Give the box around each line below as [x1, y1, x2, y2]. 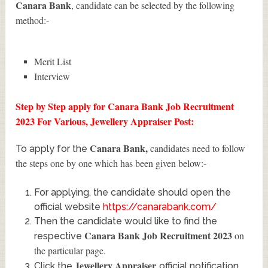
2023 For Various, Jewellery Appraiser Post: [16, 114, 194, 129]
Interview [33, 70, 70, 83]
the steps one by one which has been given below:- [16, 157, 207, 170]
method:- [16, 14, 50, 27]
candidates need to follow [150, 142, 246, 155]
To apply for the [16, 143, 90, 155]
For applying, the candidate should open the [33, 187, 231, 199]
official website [33, 201, 103, 213]
